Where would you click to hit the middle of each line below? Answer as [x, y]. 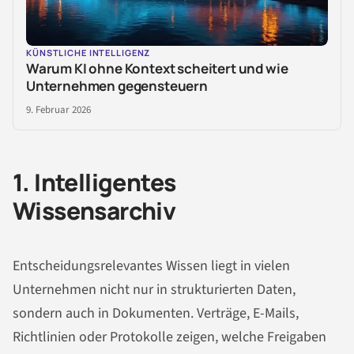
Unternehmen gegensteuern [117, 85]
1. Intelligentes [94, 182]
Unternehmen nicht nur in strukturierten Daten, [154, 290]
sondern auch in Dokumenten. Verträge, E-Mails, [156, 314]
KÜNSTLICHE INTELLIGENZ [88, 52]
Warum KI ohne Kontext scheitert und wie [157, 68]
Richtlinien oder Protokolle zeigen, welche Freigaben [169, 337]
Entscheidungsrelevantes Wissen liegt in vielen [151, 266]
